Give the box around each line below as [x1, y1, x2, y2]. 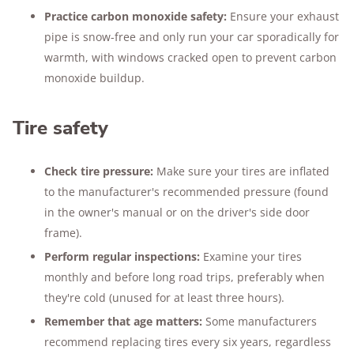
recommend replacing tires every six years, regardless [44, 334, 331, 349]
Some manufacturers [202, 314, 317, 329]
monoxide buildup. [44, 70, 145, 85]
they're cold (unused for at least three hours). [44, 290, 284, 305]
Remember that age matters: [44, 314, 202, 329]
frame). [44, 225, 82, 240]
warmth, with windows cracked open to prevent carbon [44, 50, 337, 65]
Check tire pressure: [44, 164, 153, 179]
